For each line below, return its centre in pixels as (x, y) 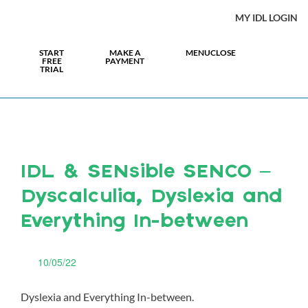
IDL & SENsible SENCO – (146, 173)
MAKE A (125, 53)
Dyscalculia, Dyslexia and (151, 197)
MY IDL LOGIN (266, 18)
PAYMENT (125, 61)
